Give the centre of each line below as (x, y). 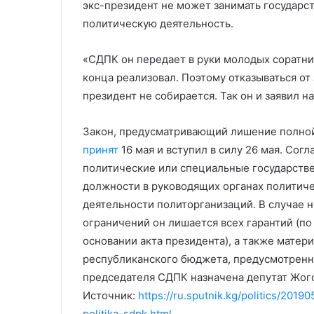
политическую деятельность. (158, 24)
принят (101, 150)
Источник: (110, 296)
